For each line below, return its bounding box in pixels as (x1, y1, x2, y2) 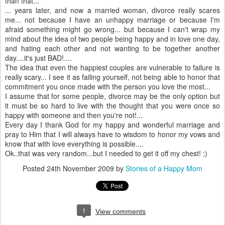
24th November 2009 (47, 163, 114, 173)
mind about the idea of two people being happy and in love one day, (5, 34, 220, 44)
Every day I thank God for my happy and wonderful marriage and (5, 120, 220, 130)
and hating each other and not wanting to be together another (5, 43, 220, 53)
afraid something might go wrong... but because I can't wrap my (5, 24, 220, 34)
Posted (23, 163, 47, 173)
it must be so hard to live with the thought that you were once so (5, 100, 220, 110)
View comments (95, 207, 146, 215)
